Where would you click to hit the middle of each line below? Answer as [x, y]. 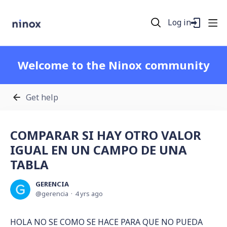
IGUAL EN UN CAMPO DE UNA [99, 150]
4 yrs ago [89, 194]
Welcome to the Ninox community [113, 65]
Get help [42, 97]
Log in [180, 22]
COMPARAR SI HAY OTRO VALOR [106, 135]
